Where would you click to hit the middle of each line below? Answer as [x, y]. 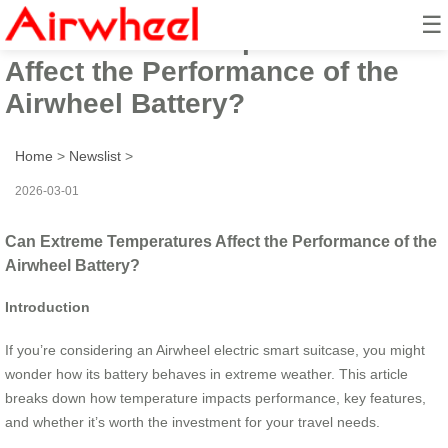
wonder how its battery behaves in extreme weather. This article [206, 373]
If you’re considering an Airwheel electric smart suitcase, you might [215, 349]
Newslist [95, 155]
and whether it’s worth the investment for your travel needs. [192, 421]
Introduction [47, 307]
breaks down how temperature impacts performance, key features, [215, 397]
